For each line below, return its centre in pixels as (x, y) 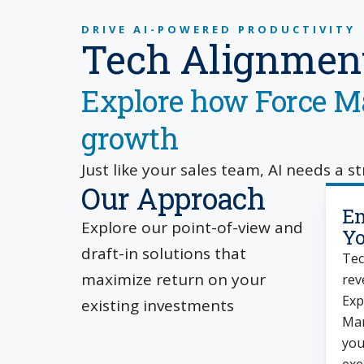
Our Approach (173, 198)
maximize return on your (173, 279)
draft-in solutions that (164, 253)
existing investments (158, 305)
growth (130, 138)
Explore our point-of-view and (192, 227)
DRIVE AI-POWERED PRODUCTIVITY (219, 29)
